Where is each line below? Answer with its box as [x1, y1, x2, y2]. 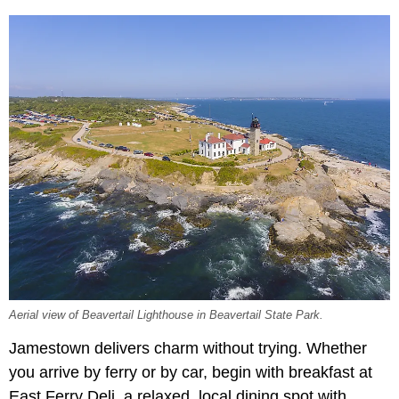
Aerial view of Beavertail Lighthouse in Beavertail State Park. [9, 309, 323, 322]
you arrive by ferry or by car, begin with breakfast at [9, 363, 372, 382]
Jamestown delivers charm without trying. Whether [9, 339, 367, 358]
